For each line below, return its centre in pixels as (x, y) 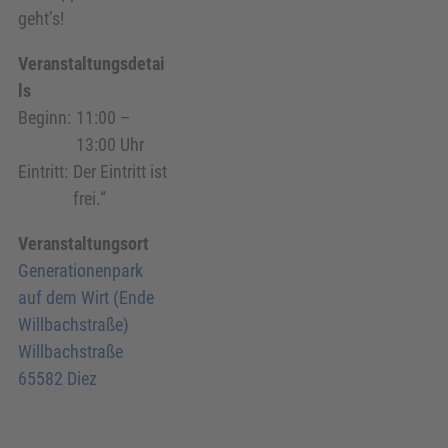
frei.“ (89, 198)
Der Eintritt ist (119, 171)
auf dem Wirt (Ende (86, 297)
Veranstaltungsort (83, 243)
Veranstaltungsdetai (91, 63)
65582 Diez (57, 378)
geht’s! (41, 18)
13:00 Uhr (109, 144)
